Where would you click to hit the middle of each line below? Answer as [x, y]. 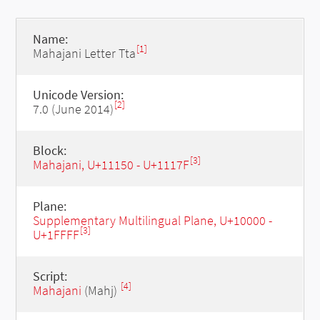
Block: [49, 150]
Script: [50, 276]
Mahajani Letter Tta [84, 53]
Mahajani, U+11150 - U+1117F [111, 165]
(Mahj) [100, 290]
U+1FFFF [56, 235]
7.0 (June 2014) [73, 109]
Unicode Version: [78, 95]
